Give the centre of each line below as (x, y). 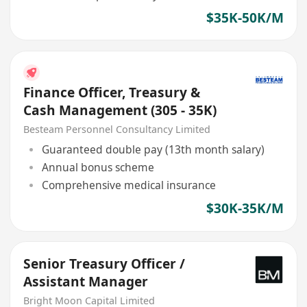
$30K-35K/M (245, 209)
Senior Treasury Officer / (105, 263)
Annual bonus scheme (98, 167)
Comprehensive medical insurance (128, 185)
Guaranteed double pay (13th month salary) (153, 149)
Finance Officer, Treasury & (112, 93)
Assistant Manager (86, 281)
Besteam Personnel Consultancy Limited (117, 130)
